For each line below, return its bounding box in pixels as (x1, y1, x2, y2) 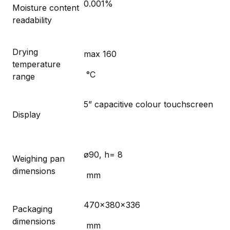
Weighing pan (12, 153, 65, 164)
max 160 (84, 48, 117, 59)
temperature (12, 59, 61, 69)
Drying (12, 46, 38, 57)
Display (12, 109, 41, 120)
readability (12, 14, 52, 25)
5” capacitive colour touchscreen (84, 99, 213, 109)
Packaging (12, 203, 52, 214)
